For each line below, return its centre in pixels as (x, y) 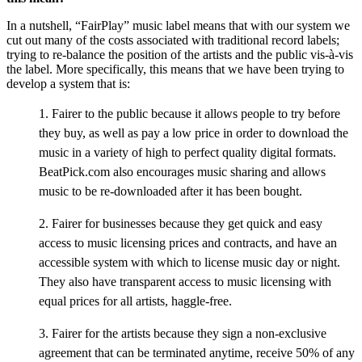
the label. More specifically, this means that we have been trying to (175, 69)
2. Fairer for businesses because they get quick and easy (181, 223)
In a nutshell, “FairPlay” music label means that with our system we (178, 25)
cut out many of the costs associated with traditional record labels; (173, 40)
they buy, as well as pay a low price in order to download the (194, 133)
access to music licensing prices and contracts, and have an (188, 242)
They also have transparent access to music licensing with (185, 281)
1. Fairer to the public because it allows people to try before (189, 113)
